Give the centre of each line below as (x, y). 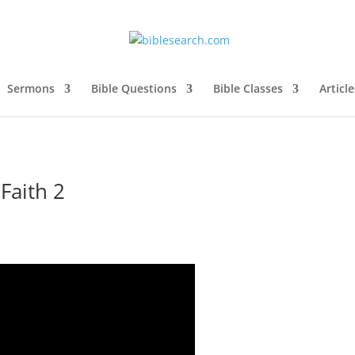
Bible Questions (134, 88)
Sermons (31, 88)
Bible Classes (248, 88)
